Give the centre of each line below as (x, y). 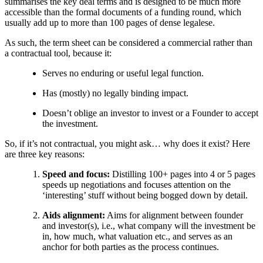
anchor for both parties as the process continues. (131, 247)
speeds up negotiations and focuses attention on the (136, 184)
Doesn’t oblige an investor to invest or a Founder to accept (150, 113)
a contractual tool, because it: (58, 53)
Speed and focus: (76, 174)
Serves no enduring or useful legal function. (123, 73)
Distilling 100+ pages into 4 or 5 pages (183, 174)
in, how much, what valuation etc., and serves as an (137, 236)
